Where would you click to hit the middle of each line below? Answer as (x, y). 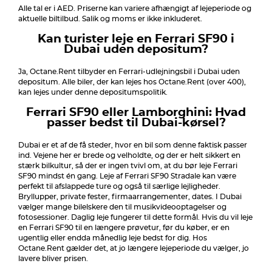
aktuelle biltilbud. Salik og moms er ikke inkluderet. (111, 19)
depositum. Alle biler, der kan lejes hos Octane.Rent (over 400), (132, 82)
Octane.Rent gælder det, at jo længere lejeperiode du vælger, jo (134, 248)
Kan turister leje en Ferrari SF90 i (136, 39)
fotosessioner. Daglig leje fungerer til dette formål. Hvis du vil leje (135, 217)
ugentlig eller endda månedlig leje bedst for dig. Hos (113, 238)
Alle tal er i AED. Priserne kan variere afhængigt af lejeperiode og (135, 8)
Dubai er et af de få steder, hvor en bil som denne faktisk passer (133, 145)
